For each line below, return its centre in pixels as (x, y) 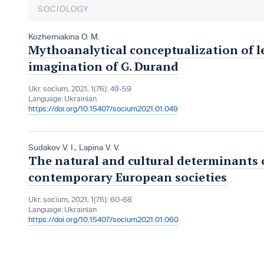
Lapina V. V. (99, 148)
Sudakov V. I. (52, 148)
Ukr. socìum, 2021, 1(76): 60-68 (80, 200)
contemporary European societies (128, 177)
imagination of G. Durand (103, 67)
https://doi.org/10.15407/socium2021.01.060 (103, 220)
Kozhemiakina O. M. (64, 37)
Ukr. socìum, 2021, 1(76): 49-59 (80, 89)
